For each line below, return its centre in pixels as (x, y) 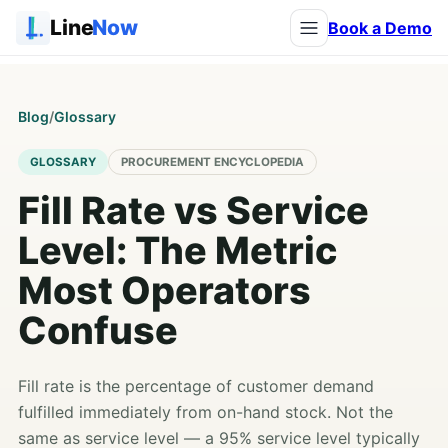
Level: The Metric (177, 250)
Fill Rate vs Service (193, 210)
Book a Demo (380, 27)
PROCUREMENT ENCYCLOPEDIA (212, 161)
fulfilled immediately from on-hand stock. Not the (205, 412)
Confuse (98, 330)
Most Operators (164, 290)
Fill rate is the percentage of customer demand (196, 386)
